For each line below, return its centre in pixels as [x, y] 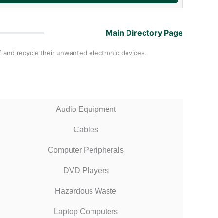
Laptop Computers [86, 211]
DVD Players [86, 170]
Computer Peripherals [86, 150]
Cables [86, 129]
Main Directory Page [144, 33]
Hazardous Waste [86, 191]
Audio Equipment [86, 109]
